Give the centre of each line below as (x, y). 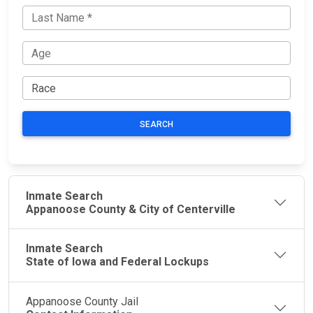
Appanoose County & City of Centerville (131, 209)
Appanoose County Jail (82, 302)
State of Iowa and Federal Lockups (117, 262)
